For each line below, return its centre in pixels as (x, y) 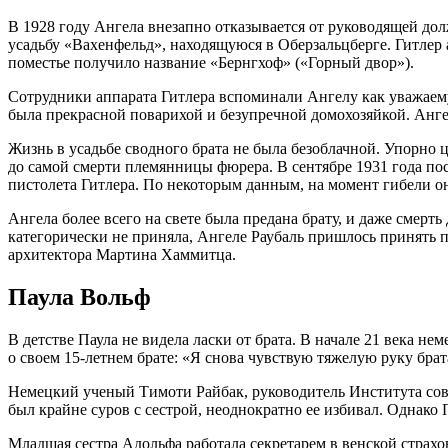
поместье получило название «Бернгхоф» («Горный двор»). (211, 62)
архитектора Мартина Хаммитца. (122, 254)
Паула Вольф (79, 296)
